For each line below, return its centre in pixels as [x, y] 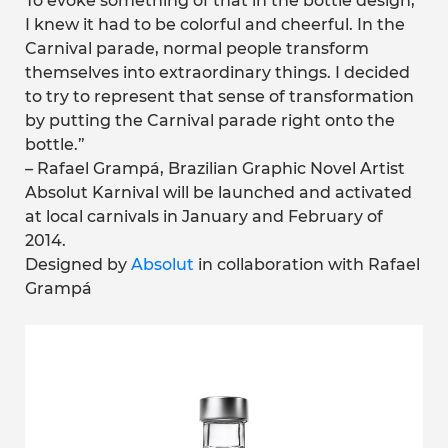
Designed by [78, 264]
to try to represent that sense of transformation [219, 96]
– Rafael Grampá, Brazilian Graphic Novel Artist [215, 168]
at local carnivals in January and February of [204, 216]
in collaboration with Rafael [309, 264]
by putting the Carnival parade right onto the [210, 120]
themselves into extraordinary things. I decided [217, 72]
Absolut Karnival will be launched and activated [218, 192]
